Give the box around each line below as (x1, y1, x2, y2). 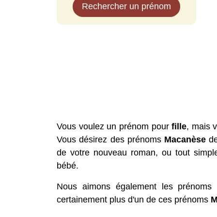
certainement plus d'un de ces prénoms (57, 195, 211, 204)
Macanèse (164, 135, 206, 144)
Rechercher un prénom (82, 1, 171, 11)
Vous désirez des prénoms (57, 135, 165, 144)
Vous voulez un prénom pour (57, 122, 172, 131)
